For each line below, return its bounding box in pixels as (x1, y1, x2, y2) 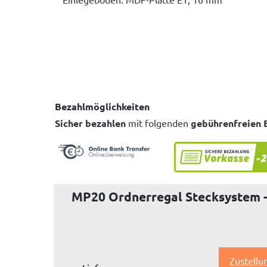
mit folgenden (126, 117, 191, 129)
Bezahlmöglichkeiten (55, 100, 150, 113)
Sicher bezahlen (55, 117, 126, 129)
